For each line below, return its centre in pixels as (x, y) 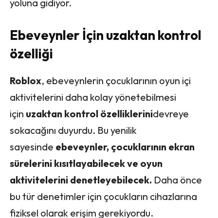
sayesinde (33, 147)
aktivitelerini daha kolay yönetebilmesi (93, 97)
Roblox (26, 81)
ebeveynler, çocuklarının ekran (125, 147)
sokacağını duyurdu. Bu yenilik (73, 130)
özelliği (31, 54)
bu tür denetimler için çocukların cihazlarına (103, 197)
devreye (171, 114)
